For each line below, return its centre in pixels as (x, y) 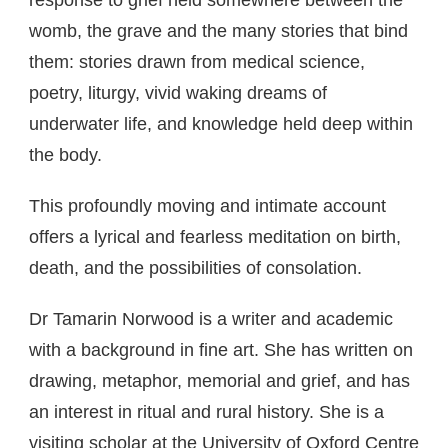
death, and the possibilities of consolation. (195, 268)
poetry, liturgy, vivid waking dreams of (178, 93)
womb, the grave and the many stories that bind (218, 31)
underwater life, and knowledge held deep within (221, 124)
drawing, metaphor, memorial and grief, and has (219, 381)
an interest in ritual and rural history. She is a (206, 412)
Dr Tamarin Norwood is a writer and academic (211, 319)
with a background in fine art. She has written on (221, 350)
